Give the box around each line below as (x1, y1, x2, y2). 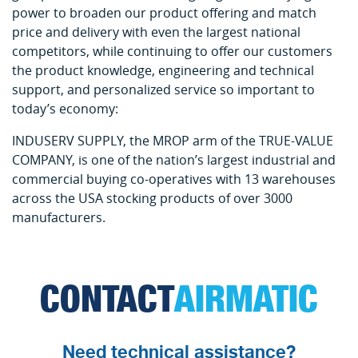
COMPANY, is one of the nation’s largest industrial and (12, 151, 336, 169)
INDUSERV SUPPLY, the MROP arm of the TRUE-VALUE (12, 132, 333, 150)
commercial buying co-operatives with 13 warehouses (12, 170, 336, 189)
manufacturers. (12, 209, 105, 227)
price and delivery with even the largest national (12, 23, 300, 42)
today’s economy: (12, 100, 118, 118)
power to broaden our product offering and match (12, 4, 316, 22)
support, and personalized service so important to (12, 81, 315, 99)
